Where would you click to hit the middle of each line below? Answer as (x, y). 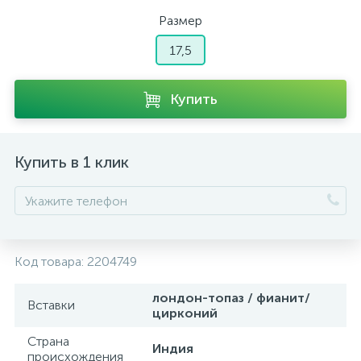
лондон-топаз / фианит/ (231, 298)
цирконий (185, 313)
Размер (180, 21)
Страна (48, 341)
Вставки (51, 305)
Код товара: (51, 261)
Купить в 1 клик (72, 162)
